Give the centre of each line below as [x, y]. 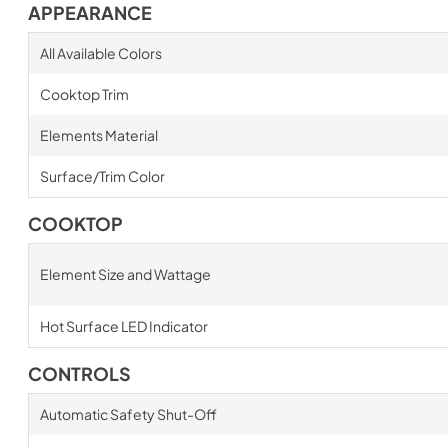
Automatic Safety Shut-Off [128, 413]
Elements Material [98, 134]
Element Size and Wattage [125, 273]
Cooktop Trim [84, 93]
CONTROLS [79, 373]
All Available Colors [100, 52]
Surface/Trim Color [102, 175]
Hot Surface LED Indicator [123, 325]
